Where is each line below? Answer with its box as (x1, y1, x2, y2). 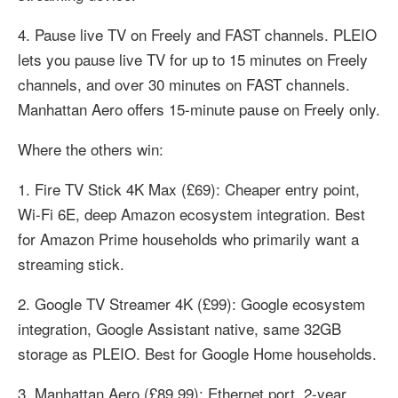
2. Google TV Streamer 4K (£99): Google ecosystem (18, 291, 365, 314)
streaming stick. (18, 251, 124, 275)
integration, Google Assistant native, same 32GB (18, 316, 341, 339)
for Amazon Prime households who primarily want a (18, 227, 359, 250)
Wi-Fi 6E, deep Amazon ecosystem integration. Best (18, 202, 365, 225)
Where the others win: (18, 137, 163, 160)
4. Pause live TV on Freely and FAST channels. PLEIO (18, 22, 377, 45)
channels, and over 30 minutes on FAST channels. (18, 72, 350, 95)
